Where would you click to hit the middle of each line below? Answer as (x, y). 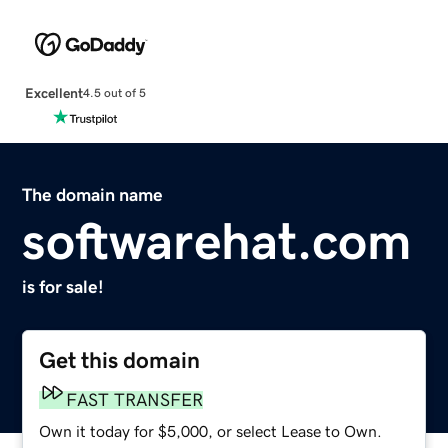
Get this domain (120, 360)
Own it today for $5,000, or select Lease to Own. (211, 430)
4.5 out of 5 (114, 93)
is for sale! (63, 286)
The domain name (93, 194)
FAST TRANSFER (135, 399)
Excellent (53, 92)
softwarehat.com (217, 240)
